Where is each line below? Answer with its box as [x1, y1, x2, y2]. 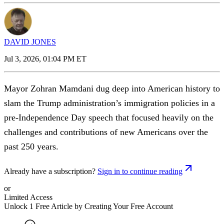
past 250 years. [4, 141, 58, 151]
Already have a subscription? [4, 166, 95, 175]
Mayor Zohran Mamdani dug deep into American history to [4, 83, 220, 93]
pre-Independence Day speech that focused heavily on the [4, 112, 213, 122]
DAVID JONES [4, 37, 56, 46]
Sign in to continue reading [97, 166, 182, 175]
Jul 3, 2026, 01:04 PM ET [4, 54, 86, 63]
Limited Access [4, 192, 52, 201]
